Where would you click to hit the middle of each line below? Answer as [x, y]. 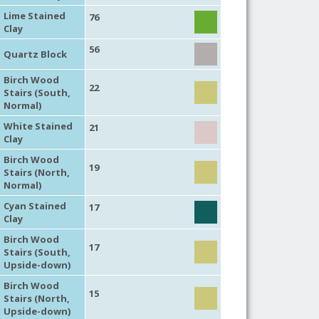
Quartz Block [35, 54]
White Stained [38, 126]
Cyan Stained [35, 205]
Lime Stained [34, 15]
